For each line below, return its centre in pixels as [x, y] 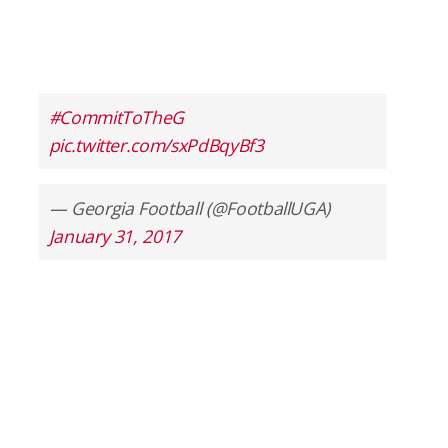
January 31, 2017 [115, 235]
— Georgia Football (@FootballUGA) [189, 207]
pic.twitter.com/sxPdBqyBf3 [156, 144]
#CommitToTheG [116, 116]
